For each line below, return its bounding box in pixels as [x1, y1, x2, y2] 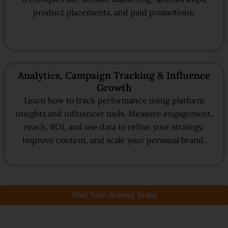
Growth [96, 81, 132, 94]
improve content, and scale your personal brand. [22, 135, 206, 146]
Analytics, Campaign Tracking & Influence [18, 69, 210, 82]
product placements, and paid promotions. [33, 7, 195, 17]
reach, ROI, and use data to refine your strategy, [24, 122, 204, 132]
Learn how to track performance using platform [24, 95, 204, 106]
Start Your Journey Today [71, 190, 157, 199]
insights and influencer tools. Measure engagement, [15, 108, 213, 119]
